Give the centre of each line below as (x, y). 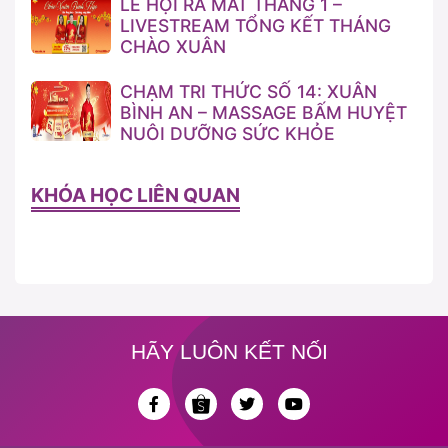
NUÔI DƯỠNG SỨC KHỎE (227, 134)
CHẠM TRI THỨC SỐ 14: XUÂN (248, 92)
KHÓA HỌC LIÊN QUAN (135, 195)
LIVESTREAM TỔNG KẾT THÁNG (255, 26)
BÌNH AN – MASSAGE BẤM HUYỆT (263, 113)
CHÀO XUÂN (172, 47)
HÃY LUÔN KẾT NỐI (229, 352)
